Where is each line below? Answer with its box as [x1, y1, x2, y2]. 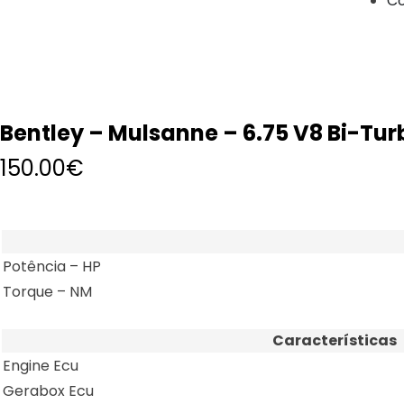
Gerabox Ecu [3, 381, 94, 401]
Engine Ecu [3, 355, 78, 376]
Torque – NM [3, 281, 92, 302]
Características [272, 330, 397, 351]
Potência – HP [3, 256, 101, 277]
